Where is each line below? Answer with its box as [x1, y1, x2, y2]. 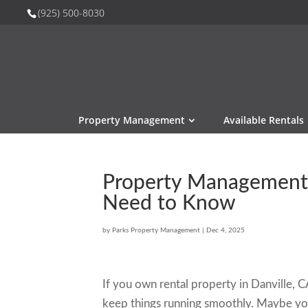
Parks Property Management [112, 227, 201, 234]
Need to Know [102, 193, 236, 214]
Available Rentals [223, 113, 304, 126]
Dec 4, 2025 [206, 227, 245, 234]
